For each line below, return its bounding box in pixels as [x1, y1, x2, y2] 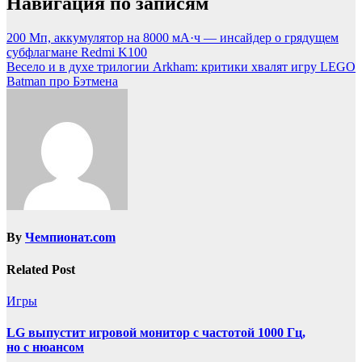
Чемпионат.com [25, 230, 116, 245]
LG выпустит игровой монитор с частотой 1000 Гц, [6, 326, 305, 340]
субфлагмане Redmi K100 [6, 45, 147, 60]
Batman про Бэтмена [6, 74, 118, 89]
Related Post [6, 262, 75, 276]
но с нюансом [6, 340, 84, 355]
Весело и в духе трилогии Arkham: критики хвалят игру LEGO [6, 60, 356, 74]
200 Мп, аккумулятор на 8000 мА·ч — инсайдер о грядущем [6, 31, 339, 45]
